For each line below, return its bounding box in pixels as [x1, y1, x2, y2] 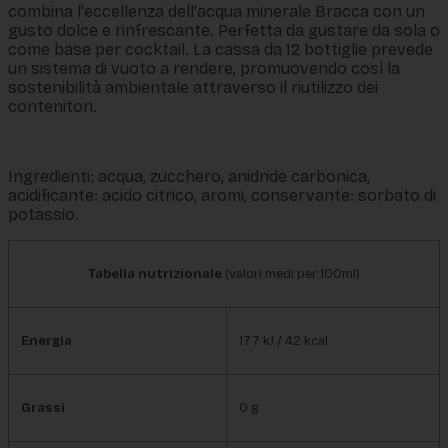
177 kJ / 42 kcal [239, 332, 328, 349]
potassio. [8, 204, 79, 224]
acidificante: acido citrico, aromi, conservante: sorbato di [8, 185, 436, 205]
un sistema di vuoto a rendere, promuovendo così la [8, 58, 400, 78]
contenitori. [8, 96, 97, 116]
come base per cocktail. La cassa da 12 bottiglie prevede [8, 39, 433, 59]
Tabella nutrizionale [88, 265, 225, 282]
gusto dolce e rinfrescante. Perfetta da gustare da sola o [8, 20, 440, 40]
